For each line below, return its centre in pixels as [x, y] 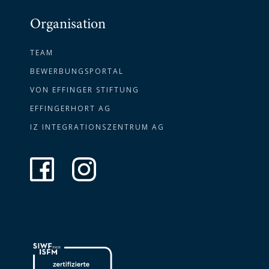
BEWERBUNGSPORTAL [77, 71]
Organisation [68, 26]
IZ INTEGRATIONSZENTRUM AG [97, 127]
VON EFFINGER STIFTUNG [85, 90]
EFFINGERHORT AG [71, 109]
